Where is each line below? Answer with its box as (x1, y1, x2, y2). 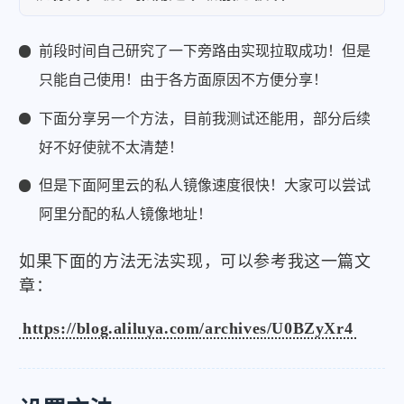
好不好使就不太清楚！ (39, 139, 184, 155)
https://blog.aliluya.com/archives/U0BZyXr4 (23, 319, 353, 338)
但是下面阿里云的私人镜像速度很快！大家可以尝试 (39, 177, 372, 193)
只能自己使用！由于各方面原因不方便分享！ (39, 72, 328, 88)
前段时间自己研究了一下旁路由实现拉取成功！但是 (39, 43, 372, 60)
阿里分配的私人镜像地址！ (39, 206, 213, 222)
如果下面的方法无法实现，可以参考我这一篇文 (19, 252, 372, 271)
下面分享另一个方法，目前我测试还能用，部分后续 (39, 110, 372, 126)
